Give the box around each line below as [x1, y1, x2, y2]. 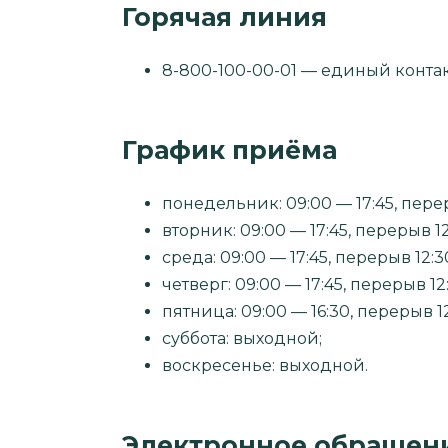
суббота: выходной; [162, 328, 322, 348]
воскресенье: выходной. [162, 355, 368, 375]
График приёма [122, 134, 337, 165]
